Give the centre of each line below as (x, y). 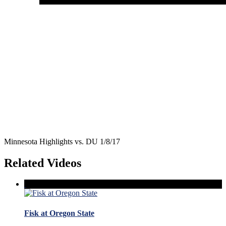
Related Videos (43, 163)
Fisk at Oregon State (59, 213)
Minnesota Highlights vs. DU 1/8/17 (62, 141)
